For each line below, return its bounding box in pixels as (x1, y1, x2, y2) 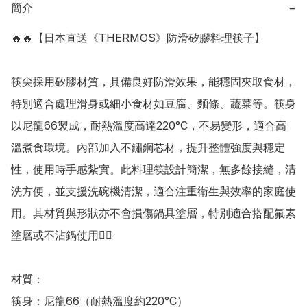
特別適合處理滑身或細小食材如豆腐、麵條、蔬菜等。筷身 (11, 97, 296, 111)
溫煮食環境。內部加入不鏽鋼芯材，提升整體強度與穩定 (11, 140, 285, 155)
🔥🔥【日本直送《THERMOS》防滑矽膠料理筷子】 (11, 31, 265, 45)
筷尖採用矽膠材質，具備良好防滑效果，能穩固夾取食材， (11, 75, 296, 89)
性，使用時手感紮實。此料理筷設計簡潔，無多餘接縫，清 (11, 162, 296, 177)
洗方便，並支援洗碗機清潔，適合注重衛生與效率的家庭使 (11, 184, 296, 199)
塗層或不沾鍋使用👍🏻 (11, 228, 112, 243)
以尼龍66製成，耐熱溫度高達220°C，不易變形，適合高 (11, 119, 286, 133)
